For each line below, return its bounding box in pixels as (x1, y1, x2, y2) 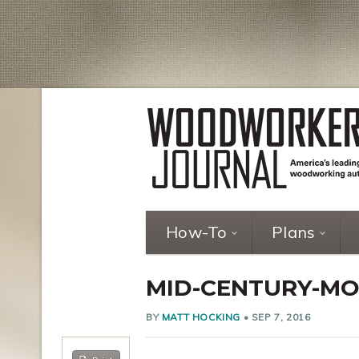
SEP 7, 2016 (251, 311, 311, 323)
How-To (166, 222, 228, 242)
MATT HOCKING (161, 311, 241, 323)
